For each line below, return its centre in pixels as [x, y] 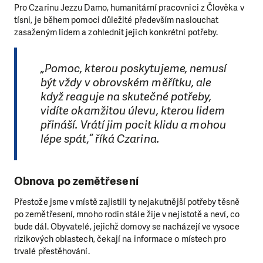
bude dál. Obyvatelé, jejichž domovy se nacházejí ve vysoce [127, 227]
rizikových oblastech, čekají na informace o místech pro [120, 239]
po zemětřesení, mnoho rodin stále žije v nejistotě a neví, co [127, 215]
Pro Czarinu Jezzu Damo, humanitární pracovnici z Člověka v [129, 8]
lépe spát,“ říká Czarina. [100, 139]
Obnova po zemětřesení [76, 181]
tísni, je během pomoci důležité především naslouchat [117, 20]
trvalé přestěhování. [52, 252]
